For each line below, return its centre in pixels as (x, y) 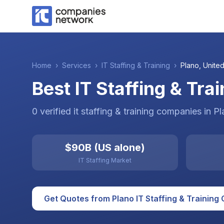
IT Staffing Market (105, 160)
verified (55, 111)
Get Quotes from (78, 198)
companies (179, 111)
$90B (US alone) (105, 147)
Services (76, 65)
